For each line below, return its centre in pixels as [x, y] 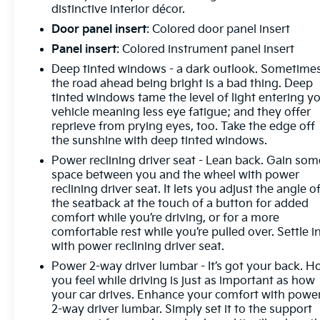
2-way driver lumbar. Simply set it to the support [182, 309]
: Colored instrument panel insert [206, 49]
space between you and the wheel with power [176, 175]
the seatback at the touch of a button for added [180, 204]
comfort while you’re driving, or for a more [166, 218]
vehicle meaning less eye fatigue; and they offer [181, 112]
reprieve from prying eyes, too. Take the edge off [184, 126]
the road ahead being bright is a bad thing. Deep [182, 84]
